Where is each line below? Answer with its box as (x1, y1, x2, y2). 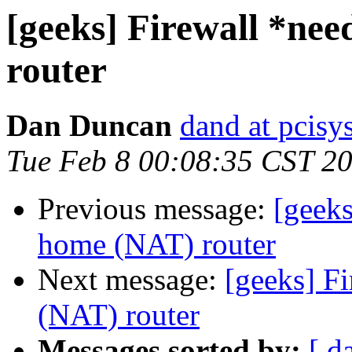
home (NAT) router (38, 227, 276, 262)
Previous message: (38, 192, 273, 226)
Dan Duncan (6, 108, 172, 143)
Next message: (38, 262, 225, 297)
